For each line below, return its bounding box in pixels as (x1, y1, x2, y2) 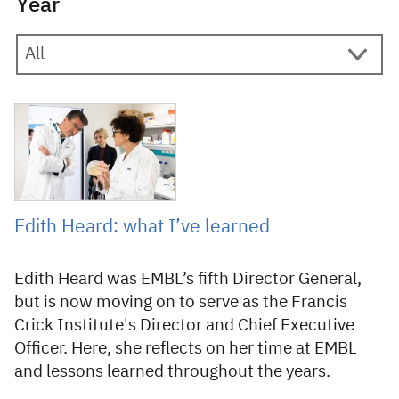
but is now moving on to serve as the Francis (14, 294, 347, 311)
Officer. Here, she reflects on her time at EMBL (14, 340, 357, 357)
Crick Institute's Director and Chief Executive (14, 317, 354, 334)
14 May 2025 (14, 106, 85, 118)
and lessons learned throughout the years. (14, 363, 330, 380)
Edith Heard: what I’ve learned (14, 218, 270, 237)
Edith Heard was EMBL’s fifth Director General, (14, 271, 362, 288)
